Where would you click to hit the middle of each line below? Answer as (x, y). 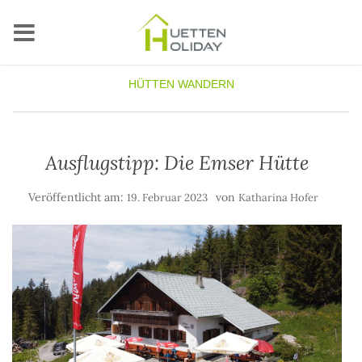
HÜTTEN (151, 84)
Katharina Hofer (278, 198)
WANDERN (206, 84)
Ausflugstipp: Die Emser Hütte (177, 163)
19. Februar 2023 (167, 198)
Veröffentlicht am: (77, 197)
